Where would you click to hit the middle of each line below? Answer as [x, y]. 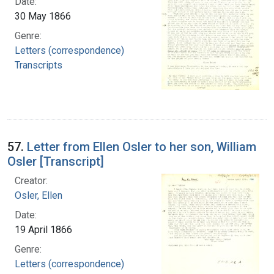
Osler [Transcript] [56, 161]
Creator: [31, 180]
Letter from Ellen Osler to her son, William [142, 146]
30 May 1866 [43, 16]
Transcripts [39, 65]
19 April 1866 [43, 229]
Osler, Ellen [39, 195]
